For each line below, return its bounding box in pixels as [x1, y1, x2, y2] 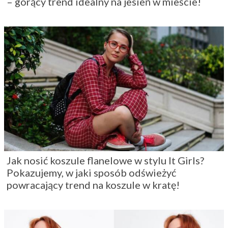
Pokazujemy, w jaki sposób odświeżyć [7, 166, 176, 179]
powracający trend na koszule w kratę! [7, 179, 180, 191]
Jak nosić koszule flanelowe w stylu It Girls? [7, 154, 204, 167]
